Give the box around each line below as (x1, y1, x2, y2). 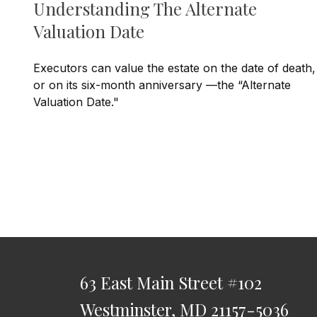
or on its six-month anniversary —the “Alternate (33, 78, 291, 93)
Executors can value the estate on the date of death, (33, 61, 316, 76)
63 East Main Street (79, 271, 223, 294)
